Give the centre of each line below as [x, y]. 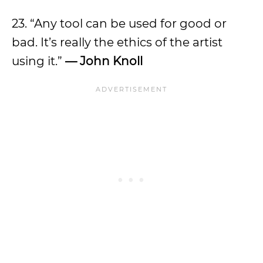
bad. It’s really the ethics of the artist [117, 42]
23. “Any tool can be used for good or [119, 23]
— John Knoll [104, 61]
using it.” [38, 61]
